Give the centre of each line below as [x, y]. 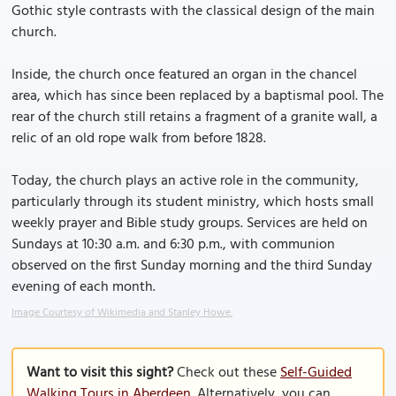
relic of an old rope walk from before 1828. [139, 139]
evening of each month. [84, 287]
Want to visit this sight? [100, 373]
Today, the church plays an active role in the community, [185, 181]
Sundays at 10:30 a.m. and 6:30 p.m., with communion [173, 245]
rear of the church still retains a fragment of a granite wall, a [194, 118]
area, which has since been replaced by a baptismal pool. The [198, 96]
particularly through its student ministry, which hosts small [193, 202]
